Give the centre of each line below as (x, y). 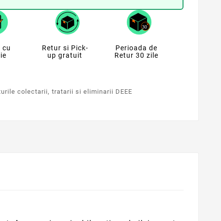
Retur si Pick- (65, 48)
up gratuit (65, 55)
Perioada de (137, 48)
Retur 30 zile (137, 55)
